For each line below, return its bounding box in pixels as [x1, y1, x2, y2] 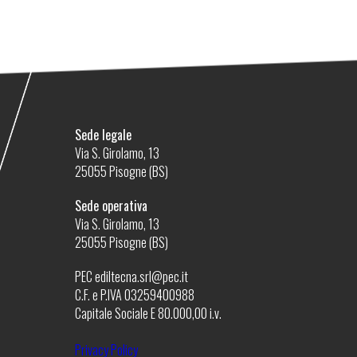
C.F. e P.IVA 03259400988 [75, 285, 195, 304]
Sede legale [75, 125, 132, 144]
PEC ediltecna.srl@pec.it [75, 267, 189, 286]
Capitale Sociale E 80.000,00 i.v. [75, 304, 222, 323]
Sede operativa [75, 196, 148, 215]
